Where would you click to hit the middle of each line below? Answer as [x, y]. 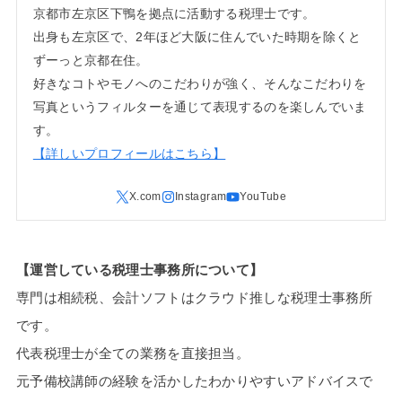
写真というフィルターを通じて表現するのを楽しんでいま [200, 106]
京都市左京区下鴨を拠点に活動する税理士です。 [174, 13]
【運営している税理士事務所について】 [140, 270]
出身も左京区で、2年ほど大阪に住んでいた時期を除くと [197, 36]
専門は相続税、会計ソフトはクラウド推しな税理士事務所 [194, 298]
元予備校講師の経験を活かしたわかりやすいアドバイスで [194, 381]
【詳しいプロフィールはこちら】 [129, 153]
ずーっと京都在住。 [91, 60]
